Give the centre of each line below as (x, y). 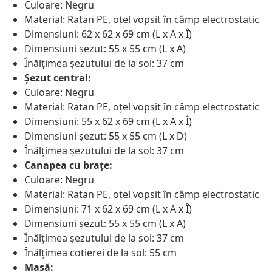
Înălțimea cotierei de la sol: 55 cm (100, 253)
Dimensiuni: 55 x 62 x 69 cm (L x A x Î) (108, 122)
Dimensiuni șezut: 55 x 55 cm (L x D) (106, 136)
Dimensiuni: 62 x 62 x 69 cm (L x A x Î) (108, 34)
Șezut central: (58, 78)
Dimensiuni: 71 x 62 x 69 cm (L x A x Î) (108, 209)
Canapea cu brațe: (68, 165)
